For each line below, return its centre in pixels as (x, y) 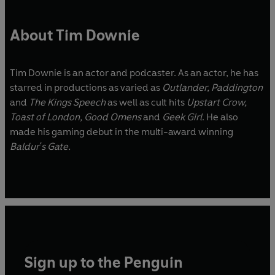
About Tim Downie (75, 35)
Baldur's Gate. (40, 146)
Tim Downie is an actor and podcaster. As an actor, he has (134, 72)
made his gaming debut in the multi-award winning (122, 131)
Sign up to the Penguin (104, 262)
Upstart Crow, (216, 102)
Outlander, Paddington (212, 87)
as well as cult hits (146, 102)
